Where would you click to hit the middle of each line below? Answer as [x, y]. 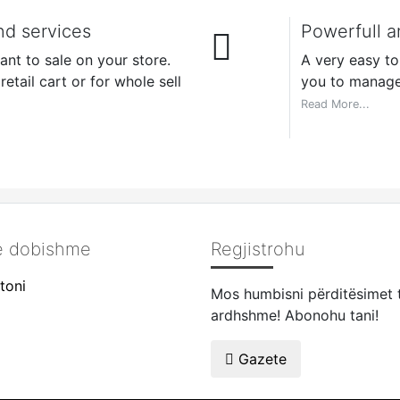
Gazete [262, 358]
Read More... [335, 104]
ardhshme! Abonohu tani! [295, 315]
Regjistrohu [258, 249]
